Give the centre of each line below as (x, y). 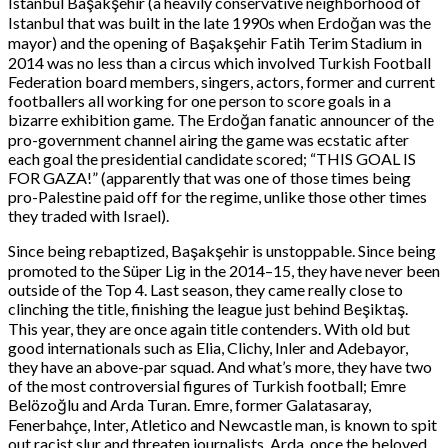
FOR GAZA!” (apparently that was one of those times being (209, 178)
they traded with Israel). (88, 216)
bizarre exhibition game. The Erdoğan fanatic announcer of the (221, 120)
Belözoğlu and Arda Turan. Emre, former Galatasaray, (189, 405)
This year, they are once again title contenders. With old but (209, 329)
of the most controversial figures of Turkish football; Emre (207, 386)
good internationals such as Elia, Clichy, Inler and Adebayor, (208, 348)
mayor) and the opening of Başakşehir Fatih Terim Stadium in (215, 43)
